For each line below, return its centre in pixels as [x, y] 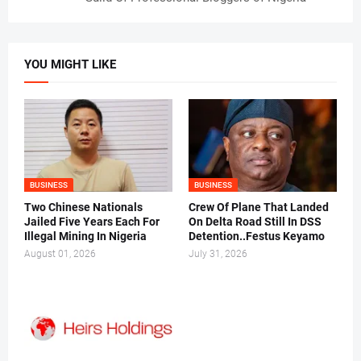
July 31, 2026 [218, 254]
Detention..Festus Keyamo [257, 237]
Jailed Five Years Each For [92, 222]
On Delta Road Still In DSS [255, 222]
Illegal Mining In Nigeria [85, 237]
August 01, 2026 [60, 254]
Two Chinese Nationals [83, 207]
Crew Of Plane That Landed [259, 207]
